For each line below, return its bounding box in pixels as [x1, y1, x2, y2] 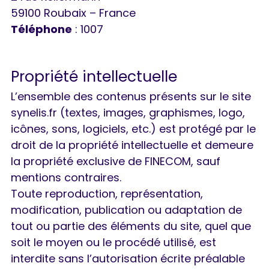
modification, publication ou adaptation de [11, 202, 242, 218]
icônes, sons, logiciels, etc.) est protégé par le [11, 121, 256, 137]
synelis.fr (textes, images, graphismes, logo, [11, 105, 245, 121]
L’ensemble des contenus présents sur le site [11, 89, 251, 104]
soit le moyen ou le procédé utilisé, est [11, 235, 216, 250]
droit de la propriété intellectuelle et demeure [11, 138, 253, 153]
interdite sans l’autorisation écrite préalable [11, 251, 245, 267]
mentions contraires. [11, 170, 121, 186]
